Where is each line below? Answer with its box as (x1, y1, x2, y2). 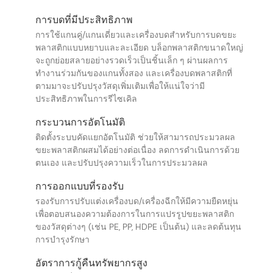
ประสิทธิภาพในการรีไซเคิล (35, 93, 137, 105)
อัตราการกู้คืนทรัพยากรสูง (35, 256, 147, 269)
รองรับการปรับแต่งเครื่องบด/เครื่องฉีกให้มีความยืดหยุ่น (35, 195, 238, 207)
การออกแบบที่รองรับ (35, 179, 124, 193)
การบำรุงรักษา (35, 233, 90, 245)
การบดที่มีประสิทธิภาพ (35, 13, 133, 26)
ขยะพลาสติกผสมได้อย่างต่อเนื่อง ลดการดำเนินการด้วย (35, 144, 239, 156)
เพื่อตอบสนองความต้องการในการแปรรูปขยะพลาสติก (35, 208, 234, 219)
